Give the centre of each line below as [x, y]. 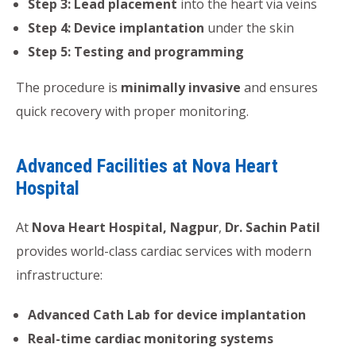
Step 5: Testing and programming [136, 51]
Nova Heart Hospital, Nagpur [125, 227]
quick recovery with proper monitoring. [132, 111]
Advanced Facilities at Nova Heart [147, 166]
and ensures [279, 87]
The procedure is [68, 87]
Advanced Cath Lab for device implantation [167, 314]
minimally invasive [181, 87]
